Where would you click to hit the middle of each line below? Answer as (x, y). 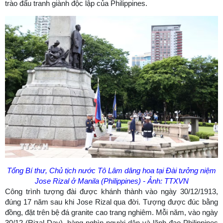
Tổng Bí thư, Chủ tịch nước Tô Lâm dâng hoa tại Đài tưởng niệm (111, 171)
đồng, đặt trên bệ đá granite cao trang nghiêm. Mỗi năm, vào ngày (111, 213)
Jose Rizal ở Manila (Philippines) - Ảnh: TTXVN (111, 181)
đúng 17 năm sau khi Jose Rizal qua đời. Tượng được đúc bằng (111, 202)
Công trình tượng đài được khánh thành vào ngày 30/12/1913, (111, 192)
